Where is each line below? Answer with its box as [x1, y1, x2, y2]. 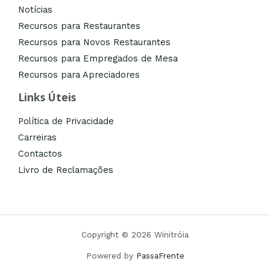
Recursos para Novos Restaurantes [18, 36, 171, 48]
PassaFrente [136, 251, 184, 261]
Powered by [86, 251, 136, 261]
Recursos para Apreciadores [18, 69, 140, 80]
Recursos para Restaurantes [18, 20, 140, 31]
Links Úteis [18, 89, 76, 104]
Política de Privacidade [18, 116, 114, 127]
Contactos [18, 148, 62, 160]
